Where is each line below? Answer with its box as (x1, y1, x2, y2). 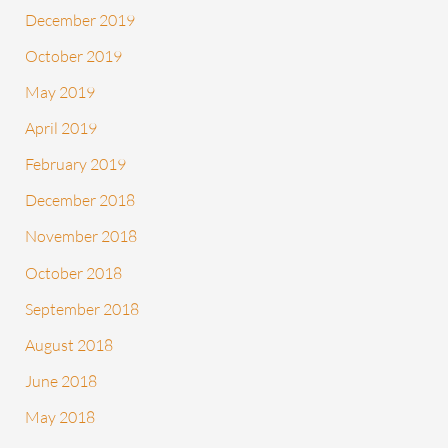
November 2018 (25, 226, 138, 247)
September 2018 (25, 298, 140, 319)
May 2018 (25, 406, 96, 427)
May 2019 (25, 82, 96, 103)
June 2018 (25, 370, 98, 391)
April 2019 (25, 118, 98, 139)
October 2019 (25, 45, 123, 66)
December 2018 (25, 190, 136, 211)
